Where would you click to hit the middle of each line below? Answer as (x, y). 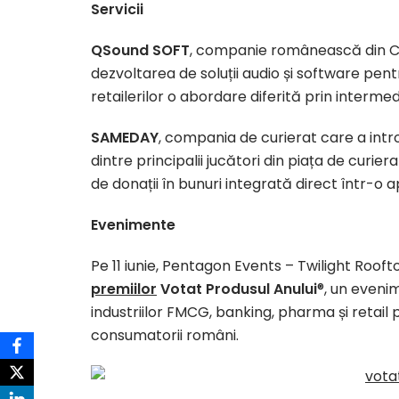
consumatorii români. (165, 335)
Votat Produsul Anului (237, 289)
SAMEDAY (125, 138)
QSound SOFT (140, 50)
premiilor (124, 289)
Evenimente (133, 225)
